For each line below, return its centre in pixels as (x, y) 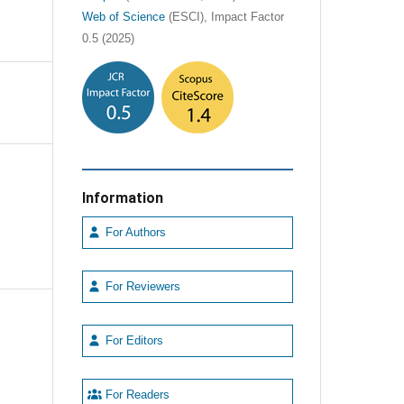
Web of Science (123, 17)
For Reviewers (141, 286)
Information (122, 197)
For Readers (135, 395)
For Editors (132, 340)
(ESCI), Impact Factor (224, 17)
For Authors (133, 232)
